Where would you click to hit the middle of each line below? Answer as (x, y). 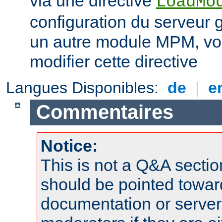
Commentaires (105, 112)
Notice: (69, 146)
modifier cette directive (114, 61)
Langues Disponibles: (85, 87)
